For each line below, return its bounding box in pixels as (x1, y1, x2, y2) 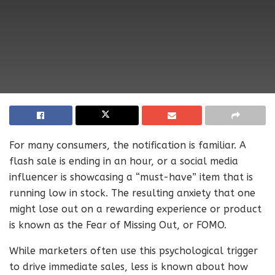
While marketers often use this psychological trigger (9, 245, 258, 257)
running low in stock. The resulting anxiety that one (9, 187, 255, 199)
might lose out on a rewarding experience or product (9, 203, 261, 215)
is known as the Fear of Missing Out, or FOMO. (9, 219, 227, 231)
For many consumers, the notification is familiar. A (9, 139, 246, 151)
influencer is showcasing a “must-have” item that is (9, 171, 253, 183)
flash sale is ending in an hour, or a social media (9, 155, 238, 167)
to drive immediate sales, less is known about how (9, 261, 248, 273)
